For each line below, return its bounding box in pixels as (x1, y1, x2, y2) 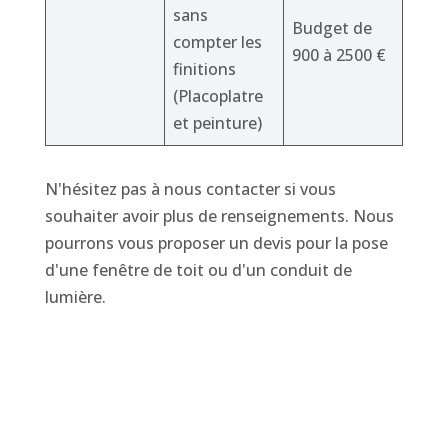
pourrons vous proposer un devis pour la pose (44, 232, 388, 255)
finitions (172, 58, 236, 81)
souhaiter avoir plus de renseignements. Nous (44, 205, 394, 228)
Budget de (291, 17, 372, 40)
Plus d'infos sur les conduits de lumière (67, 382, 380, 405)
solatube (188, 409, 260, 432)
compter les (172, 31, 262, 54)
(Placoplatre (172, 85, 263, 108)
